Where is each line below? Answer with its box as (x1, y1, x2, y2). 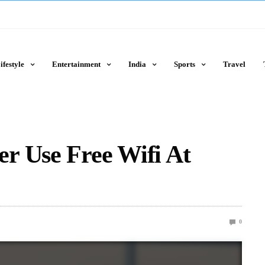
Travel (222, 60, 245, 69)
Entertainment (51, 60, 101, 69)
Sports (173, 60, 195, 69)
